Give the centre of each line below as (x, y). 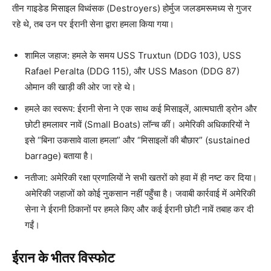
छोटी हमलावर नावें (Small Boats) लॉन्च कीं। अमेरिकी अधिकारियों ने (137, 125)
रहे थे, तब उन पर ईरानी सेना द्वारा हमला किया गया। (93, 24)
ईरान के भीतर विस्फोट (64, 258)
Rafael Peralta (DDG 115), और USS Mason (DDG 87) (132, 71)
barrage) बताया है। (59, 156)
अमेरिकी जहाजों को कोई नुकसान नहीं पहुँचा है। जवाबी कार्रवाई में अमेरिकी (140, 194)
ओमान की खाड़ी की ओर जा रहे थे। (80, 87)
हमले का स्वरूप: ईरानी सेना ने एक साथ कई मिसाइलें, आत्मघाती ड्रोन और (141, 109)
